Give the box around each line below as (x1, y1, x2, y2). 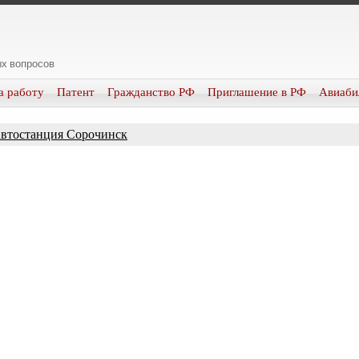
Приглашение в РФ (208, 86, 306, 99)
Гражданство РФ (107, 86, 195, 99)
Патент (57, 86, 95, 99)
